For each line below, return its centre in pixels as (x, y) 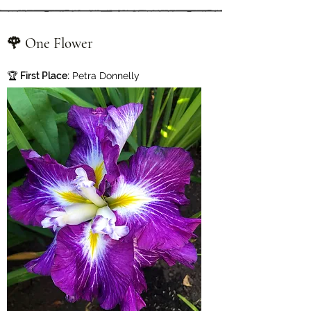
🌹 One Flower (50, 43)
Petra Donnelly (104, 76)
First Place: (45, 76)
